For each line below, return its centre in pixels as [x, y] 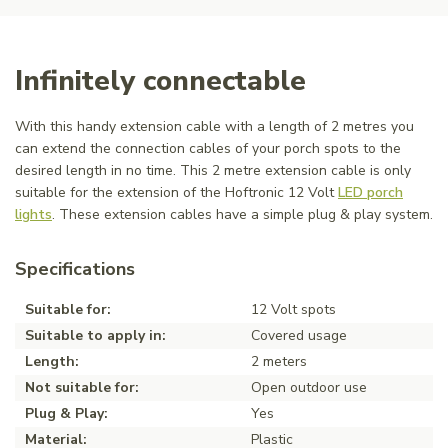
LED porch [370, 193]
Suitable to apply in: [95, 336]
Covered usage [299, 336]
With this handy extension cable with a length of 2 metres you [214, 127]
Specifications [75, 269]
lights [33, 215]
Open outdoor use [309, 388]
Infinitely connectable [160, 81]
